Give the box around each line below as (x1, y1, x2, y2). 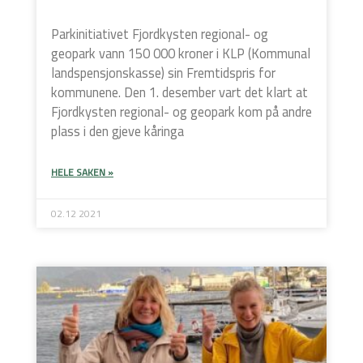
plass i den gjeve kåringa (51, 118, 184, 143)
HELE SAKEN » (51, 162, 113, 181)
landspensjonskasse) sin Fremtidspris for (51, 60, 275, 85)
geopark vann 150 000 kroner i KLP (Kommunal (51, 41, 310, 66)
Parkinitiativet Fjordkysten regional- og (51, 21, 268, 46)
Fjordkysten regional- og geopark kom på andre (51, 99, 312, 124)
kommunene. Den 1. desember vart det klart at (51, 79, 308, 105)
